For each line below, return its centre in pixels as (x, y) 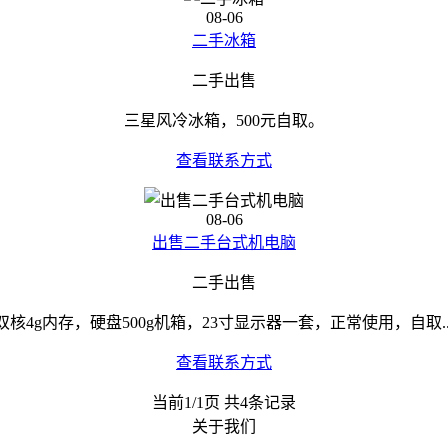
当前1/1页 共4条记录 (224, 402)
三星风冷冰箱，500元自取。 (224, 120)
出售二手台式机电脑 (224, 242)
